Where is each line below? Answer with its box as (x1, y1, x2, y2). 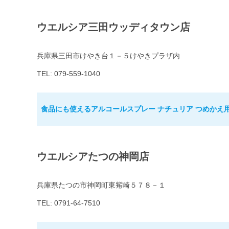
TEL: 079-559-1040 (37, 70, 100, 78)
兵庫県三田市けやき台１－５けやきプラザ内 (37, 52, 180, 60)
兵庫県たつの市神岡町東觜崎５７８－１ (37, 181, 166, 190)
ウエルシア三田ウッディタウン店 (37, 21, 190, 33)
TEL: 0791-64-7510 (37, 199, 100, 208)
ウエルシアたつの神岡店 (37, 151, 149, 163)
